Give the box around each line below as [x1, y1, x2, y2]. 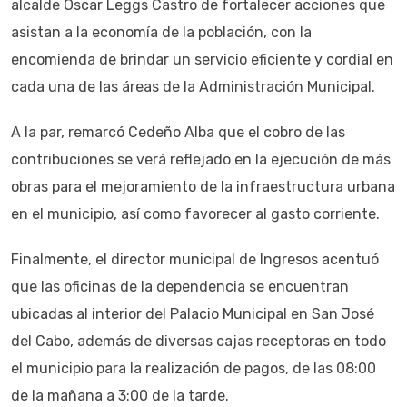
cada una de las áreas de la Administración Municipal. [11, 78, 375, 95]
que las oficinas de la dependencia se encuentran [11, 278, 349, 295]
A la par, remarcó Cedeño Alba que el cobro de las [11, 124, 345, 141]
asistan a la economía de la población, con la [11, 24, 312, 41]
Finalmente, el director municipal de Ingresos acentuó [11, 251, 379, 268]
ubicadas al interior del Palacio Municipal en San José [11, 305, 374, 323]
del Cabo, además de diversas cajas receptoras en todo [11, 333, 386, 350]
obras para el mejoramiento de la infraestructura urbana [11, 178, 395, 195]
